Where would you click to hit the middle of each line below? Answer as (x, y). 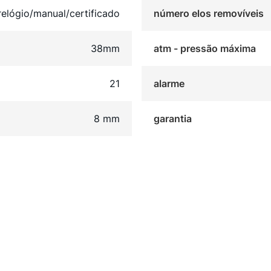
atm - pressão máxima (204, 49)
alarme (169, 84)
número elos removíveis (208, 14)
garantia (172, 119)
